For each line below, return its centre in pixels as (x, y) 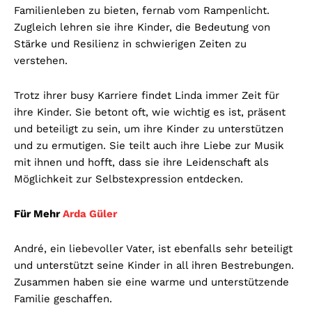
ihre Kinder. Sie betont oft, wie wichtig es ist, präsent (150, 112)
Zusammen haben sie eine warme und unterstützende (151, 282)
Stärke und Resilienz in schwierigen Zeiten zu (130, 44)
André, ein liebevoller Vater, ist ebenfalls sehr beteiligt (153, 249)
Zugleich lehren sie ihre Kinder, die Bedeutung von (142, 28)
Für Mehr (38, 214)
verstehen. (41, 61)
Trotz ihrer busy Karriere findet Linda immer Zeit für (147, 96)
